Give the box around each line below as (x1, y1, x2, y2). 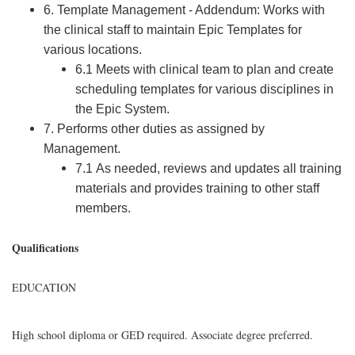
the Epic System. (75, 102, 170, 116)
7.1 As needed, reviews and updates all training (75, 162, 342, 175)
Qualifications (12, 239, 78, 256)
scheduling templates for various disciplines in (75, 82, 334, 96)
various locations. (44, 43, 142, 56)
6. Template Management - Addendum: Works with (44, 3, 325, 17)
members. (75, 201, 131, 215)
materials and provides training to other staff (75, 181, 319, 195)
